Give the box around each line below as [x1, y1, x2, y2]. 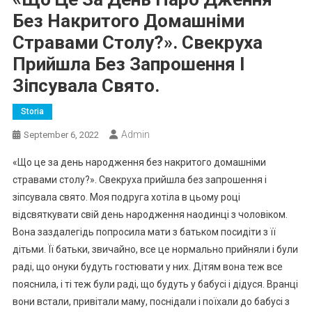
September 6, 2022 [23, 129, 99, 140]
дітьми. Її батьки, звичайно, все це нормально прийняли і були [12, 243, 298, 255]
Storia [20, 106, 44, 116]
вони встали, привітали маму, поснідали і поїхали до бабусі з [12, 295, 290, 307]
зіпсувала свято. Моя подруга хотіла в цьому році [12, 191, 240, 203]
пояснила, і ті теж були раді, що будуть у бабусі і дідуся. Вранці [12, 278, 298, 290]
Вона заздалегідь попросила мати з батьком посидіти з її [12, 226, 276, 237]
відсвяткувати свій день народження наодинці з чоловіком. [12, 208, 288, 220]
